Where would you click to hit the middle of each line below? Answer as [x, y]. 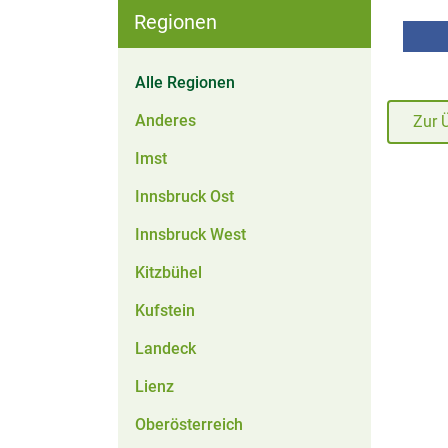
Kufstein [165, 310]
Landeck [165, 348]
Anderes [165, 120]
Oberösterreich [189, 424]
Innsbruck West [190, 234]
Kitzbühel [168, 272]
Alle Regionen [185, 82]
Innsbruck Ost [184, 196]
